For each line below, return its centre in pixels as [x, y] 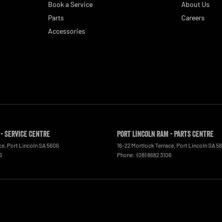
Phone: [126, 154]
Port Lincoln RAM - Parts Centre [165, 134]
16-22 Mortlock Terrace [145, 145]
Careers [193, 17]
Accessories [66, 31]
